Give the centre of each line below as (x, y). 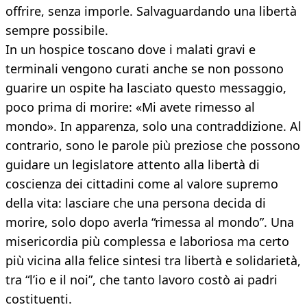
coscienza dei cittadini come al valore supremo (142, 184)
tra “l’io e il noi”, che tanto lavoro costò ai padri (142, 280)
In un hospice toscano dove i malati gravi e (131, 50)
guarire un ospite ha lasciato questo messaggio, (146, 88)
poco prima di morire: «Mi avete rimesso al (130, 107)
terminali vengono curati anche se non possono (145, 69)
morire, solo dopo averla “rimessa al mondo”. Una (150, 222)
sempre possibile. (57, 30)
